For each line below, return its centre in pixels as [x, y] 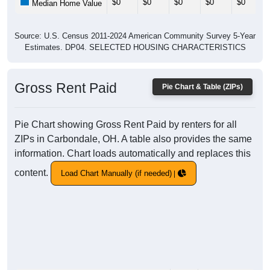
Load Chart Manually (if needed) [116, 174]
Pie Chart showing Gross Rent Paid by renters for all [126, 125]
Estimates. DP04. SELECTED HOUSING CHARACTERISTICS [135, 48]
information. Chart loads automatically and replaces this [133, 154]
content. [33, 173]
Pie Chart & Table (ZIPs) [202, 87]
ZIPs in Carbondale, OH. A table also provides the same [133, 139]
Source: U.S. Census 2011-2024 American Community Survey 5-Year [135, 36]
